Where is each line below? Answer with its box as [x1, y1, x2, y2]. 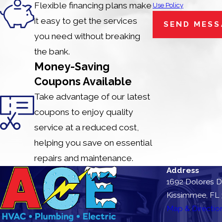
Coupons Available [34, 75, 132, 88]
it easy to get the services [34, 15, 138, 26]
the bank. [34, 46, 70, 56]
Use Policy [153, 1, 183, 9]
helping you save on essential [34, 137, 152, 148]
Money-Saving [34, 60, 110, 73]
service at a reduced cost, [34, 122, 139, 132]
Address [166, 165, 199, 175]
